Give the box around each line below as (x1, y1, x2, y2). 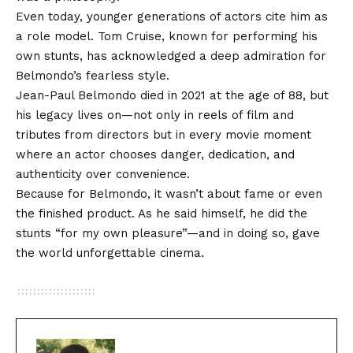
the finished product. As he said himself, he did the (16, 206, 307, 221)
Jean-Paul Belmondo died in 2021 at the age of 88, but (16, 87, 329, 102)
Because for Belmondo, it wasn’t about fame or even (16, 186, 322, 201)
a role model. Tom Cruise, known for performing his (16, 28, 318, 43)
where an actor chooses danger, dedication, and (16, 147, 295, 162)
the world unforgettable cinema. (16, 245, 204, 260)
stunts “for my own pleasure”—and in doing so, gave (16, 225, 320, 240)
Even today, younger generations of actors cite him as (16, 9, 328, 24)
